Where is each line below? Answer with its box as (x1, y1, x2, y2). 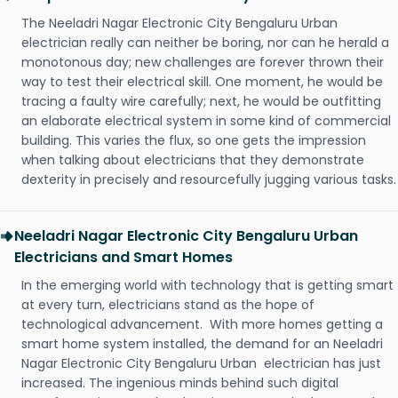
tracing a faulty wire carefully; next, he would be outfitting (21, 92, 381, 111)
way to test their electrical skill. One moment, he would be (21, 73, 383, 92)
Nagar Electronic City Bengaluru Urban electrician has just (21, 354, 381, 373)
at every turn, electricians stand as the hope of (21, 296, 314, 314)
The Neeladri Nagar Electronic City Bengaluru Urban (21, 14, 338, 33)
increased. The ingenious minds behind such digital (21, 374, 338, 393)
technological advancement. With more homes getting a (21, 315, 383, 334)
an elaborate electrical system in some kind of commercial (21, 112, 391, 131)
